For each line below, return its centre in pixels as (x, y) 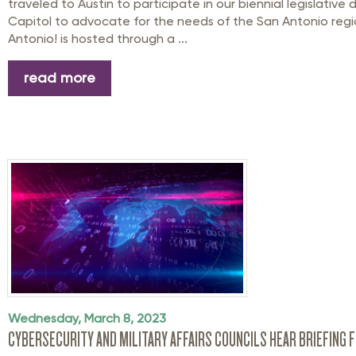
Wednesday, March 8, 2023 (87, 318)
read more (60, 78)
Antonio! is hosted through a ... (98, 38)
